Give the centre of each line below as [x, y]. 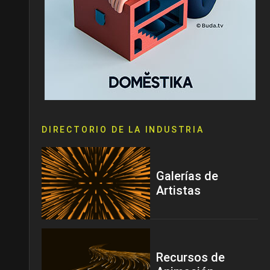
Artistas [178, 190]
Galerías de [187, 176]
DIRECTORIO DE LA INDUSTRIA [123, 130]
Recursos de [190, 257]
